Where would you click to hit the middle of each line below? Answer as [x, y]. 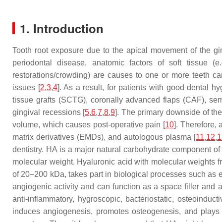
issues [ [26, 87]
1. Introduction [62, 28]
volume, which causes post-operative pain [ [89, 125]
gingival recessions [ [49, 112]
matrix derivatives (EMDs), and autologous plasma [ [104, 137]
